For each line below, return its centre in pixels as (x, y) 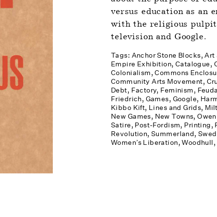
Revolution (129, 134)
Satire (121, 125)
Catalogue (193, 64)
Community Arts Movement (157, 81)
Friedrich (126, 99)
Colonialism (131, 73)
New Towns (174, 116)
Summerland (173, 134)
